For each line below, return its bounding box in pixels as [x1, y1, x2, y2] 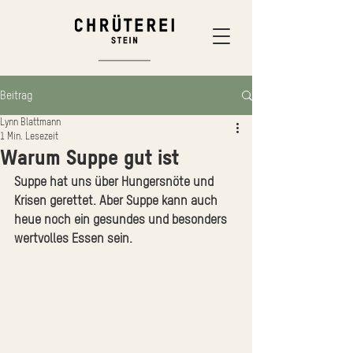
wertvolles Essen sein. [14, 231, 132, 245]
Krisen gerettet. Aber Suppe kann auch [14, 193, 221, 207]
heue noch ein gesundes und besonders [14, 212, 230, 226]
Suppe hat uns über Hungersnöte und [14, 174, 217, 188]
